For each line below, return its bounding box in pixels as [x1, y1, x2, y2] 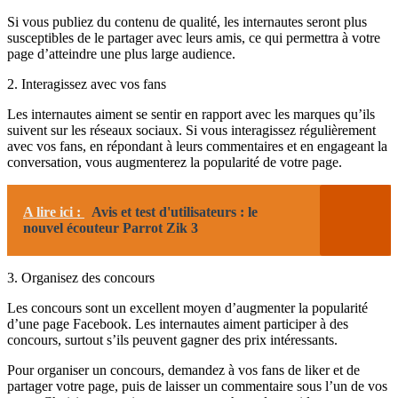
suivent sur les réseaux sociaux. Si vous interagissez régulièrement [7, 123, 376, 139]
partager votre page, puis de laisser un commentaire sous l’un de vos [7, 378, 387, 394]
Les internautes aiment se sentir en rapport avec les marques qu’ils [7, 107, 375, 123]
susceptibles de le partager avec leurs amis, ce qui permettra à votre [7, 30, 380, 46]
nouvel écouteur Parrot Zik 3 [23, 220, 198, 236]
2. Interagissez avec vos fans [7, 76, 166, 92]
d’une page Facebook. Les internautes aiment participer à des [7, 316, 348, 332]
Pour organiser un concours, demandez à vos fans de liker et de [7, 362, 360, 378]
